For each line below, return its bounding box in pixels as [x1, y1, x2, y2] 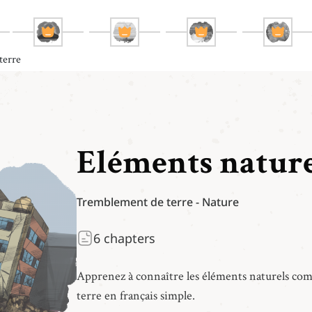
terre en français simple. [77, 287, 195, 303]
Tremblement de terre [77, 194, 193, 210]
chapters [100, 230, 155, 247]
